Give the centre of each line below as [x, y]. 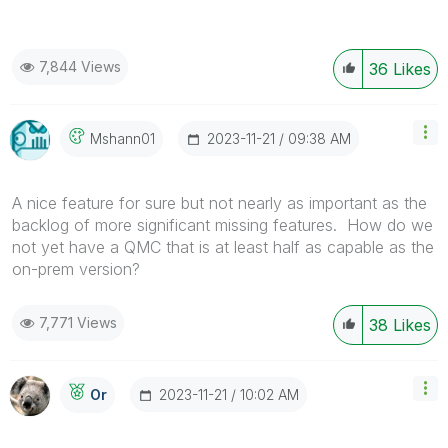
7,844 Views [80, 66]
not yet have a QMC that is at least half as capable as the [223, 246]
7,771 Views [78, 322]
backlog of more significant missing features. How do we [222, 224]
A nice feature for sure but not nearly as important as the [219, 202]
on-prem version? [76, 268]
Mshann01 [122, 139]
